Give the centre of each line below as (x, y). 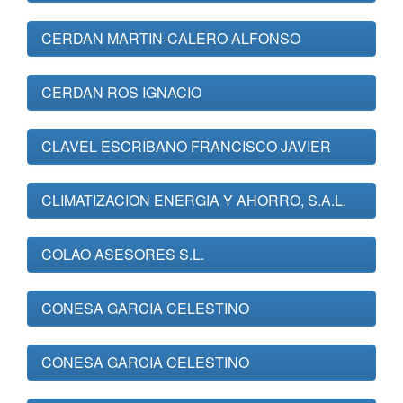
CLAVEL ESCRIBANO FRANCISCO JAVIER (186, 146)
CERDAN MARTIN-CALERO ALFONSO (171, 38)
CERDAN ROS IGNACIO (121, 92)
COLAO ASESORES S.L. (123, 254)
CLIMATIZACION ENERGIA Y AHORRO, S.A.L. (194, 200)
